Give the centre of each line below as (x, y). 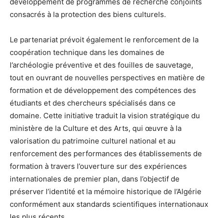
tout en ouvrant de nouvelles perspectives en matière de (107, 78)
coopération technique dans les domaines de (87, 53)
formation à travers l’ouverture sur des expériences (98, 166)
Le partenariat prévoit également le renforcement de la (104, 40)
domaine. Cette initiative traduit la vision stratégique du (105, 116)
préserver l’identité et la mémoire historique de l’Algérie (106, 192)
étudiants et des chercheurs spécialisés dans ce (93, 103)
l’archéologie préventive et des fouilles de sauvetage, (101, 65)
